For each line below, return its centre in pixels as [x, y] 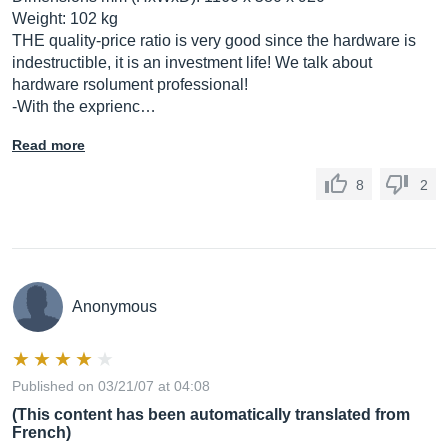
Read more [48, 145]
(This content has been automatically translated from [211, 414]
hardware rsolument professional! [130, 84]
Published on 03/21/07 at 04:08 [111, 386]
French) [41, 432]
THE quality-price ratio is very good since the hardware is [214, 40]
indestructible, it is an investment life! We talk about [192, 62]
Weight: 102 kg [65, 18]
